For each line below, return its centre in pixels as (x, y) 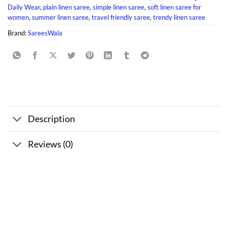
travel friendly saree (121, 17)
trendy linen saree (179, 17)
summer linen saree (60, 17)
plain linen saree (66, 7)
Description (52, 119)
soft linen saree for (174, 7)
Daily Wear (24, 7)
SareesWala (45, 33)
